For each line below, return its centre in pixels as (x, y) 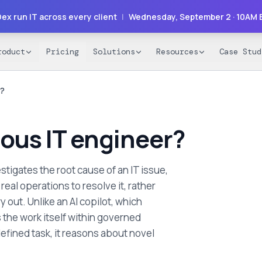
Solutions (114, 51)
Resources (177, 51)
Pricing (63, 51)
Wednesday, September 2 (180, 16)
